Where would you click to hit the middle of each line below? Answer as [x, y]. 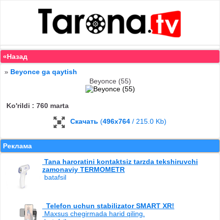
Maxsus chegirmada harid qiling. [94, 213]
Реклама [17, 146]
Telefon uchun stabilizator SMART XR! [108, 206]
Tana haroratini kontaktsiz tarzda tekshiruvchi [120, 161]
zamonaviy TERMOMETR [83, 169]
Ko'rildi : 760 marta [38, 105]
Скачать [84, 122]
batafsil [54, 177]
